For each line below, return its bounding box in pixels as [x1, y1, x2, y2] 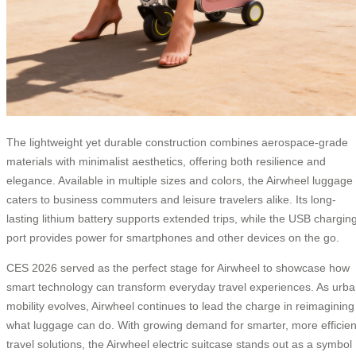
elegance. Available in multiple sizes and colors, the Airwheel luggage [6, 174, 353, 188]
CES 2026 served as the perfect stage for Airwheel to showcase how [6, 261, 350, 275]
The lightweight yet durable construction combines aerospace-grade [6, 136, 348, 149]
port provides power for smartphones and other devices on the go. [6, 231, 339, 245]
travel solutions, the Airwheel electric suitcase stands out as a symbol [6, 338, 352, 351]
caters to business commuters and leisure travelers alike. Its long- [6, 193, 336, 207]
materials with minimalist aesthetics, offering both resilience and [6, 155, 326, 168]
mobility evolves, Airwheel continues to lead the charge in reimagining [6, 300, 354, 313]
